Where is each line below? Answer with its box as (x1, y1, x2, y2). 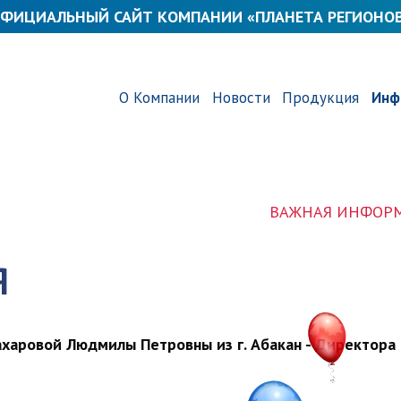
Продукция (282, 87, 360, 107)
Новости (211, 87, 270, 107)
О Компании (119, 87, 200, 107)
